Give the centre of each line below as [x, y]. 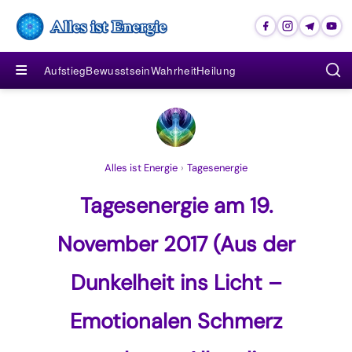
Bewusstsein [118, 70]
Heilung [216, 70]
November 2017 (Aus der [176, 244]
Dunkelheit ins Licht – [176, 282]
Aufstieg [65, 70]
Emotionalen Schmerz [176, 321]
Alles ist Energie [141, 168]
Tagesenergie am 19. [176, 205]
